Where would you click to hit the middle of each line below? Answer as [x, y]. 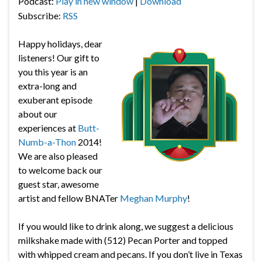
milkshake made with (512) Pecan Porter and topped [123, 240]
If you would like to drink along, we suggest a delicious [126, 226]
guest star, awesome [58, 184]
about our [38, 113]
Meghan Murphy [154, 198]
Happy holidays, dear [60, 43]
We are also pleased [58, 156]
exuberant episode [55, 99]
